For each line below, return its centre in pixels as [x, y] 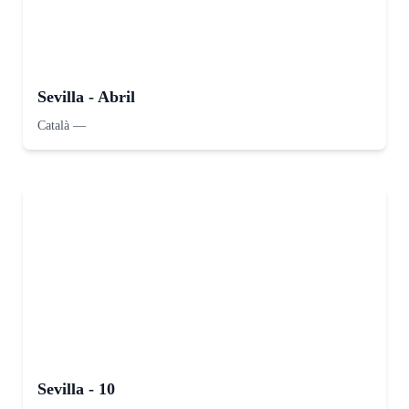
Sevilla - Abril [86, 97]
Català [53, 126]
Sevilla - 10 [76, 389]
